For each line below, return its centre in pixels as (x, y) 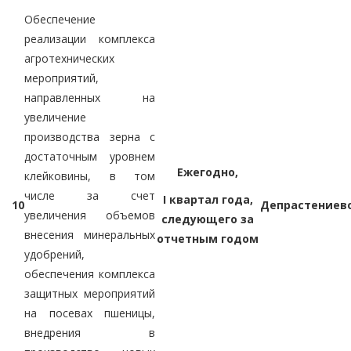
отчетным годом (208, 238)
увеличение (55, 117)
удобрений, (54, 254)
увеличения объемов (90, 215)
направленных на (90, 97)
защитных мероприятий (90, 293)
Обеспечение (60, 19)
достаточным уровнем (90, 156)
